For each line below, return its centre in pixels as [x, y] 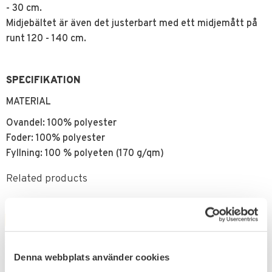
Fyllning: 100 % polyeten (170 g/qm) [85, 153]
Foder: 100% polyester [56, 138]
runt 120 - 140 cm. [46, 39]
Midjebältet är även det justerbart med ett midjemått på [132, 24]
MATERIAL [29, 102]
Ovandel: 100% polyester [61, 123]
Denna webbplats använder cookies [92, 257]
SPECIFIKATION [43, 81]
